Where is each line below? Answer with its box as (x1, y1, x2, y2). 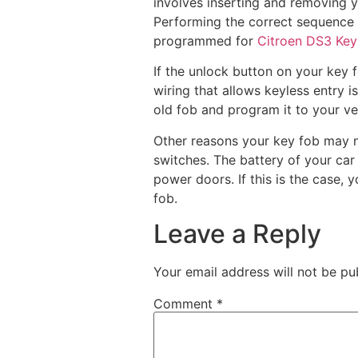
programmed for (153, 32, 257, 49)
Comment (153, 296, 217, 312)
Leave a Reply (153, 218, 321, 250)
